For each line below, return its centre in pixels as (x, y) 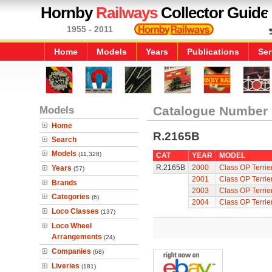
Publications (213, 52)
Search (64, 140)
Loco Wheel (72, 226)
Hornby (68, 13)
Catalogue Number (210, 111)
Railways (127, 13)
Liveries (66, 266)
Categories (71, 197)
